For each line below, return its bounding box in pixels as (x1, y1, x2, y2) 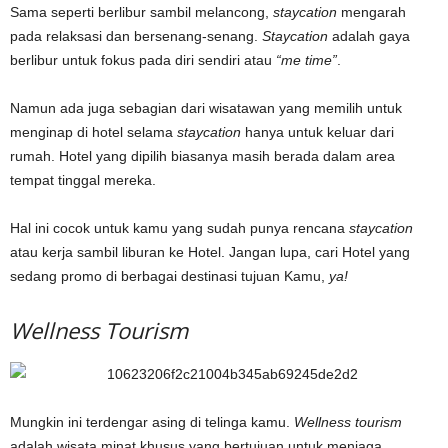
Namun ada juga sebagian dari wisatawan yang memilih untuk (10, 99, 402, 116)
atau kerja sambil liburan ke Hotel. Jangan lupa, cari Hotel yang (10, 243, 410, 260)
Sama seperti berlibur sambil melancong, (10, 3, 273, 20)
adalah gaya (328, 27, 410, 44)
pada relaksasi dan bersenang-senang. (10, 27, 262, 44)
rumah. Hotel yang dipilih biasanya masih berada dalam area (10, 147, 395, 164)
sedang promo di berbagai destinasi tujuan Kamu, (10, 267, 325, 284)
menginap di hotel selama (10, 123, 177, 140)
